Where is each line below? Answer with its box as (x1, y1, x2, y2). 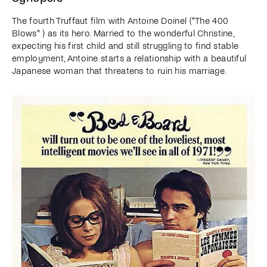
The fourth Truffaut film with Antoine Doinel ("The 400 (12, 15, 229, 26)
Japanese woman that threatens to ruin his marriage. (12, 66, 227, 76)
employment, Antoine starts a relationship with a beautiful (12, 53, 247, 63)
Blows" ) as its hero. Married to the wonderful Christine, (12, 28, 234, 38)
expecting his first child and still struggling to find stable (12, 41, 239, 51)
